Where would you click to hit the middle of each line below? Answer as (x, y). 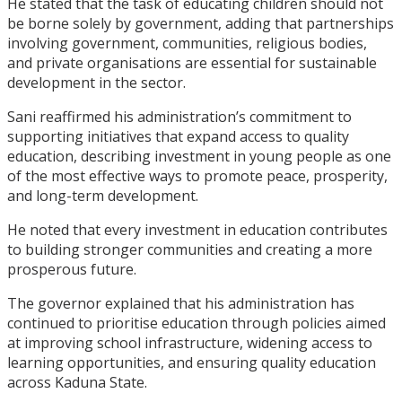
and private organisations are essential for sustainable (192, 63)
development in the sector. (96, 83)
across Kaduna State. (77, 383)
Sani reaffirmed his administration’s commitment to (179, 117)
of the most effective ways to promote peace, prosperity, (197, 176)
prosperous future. (72, 270)
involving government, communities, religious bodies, (187, 44)
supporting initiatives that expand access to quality (178, 137)
